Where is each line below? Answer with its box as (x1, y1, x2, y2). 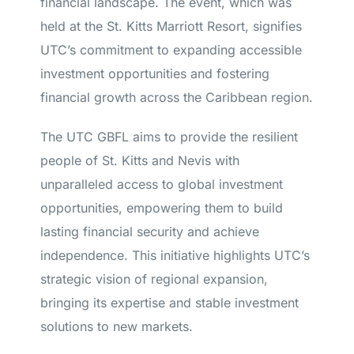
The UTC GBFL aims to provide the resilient (40, 129, 299, 145)
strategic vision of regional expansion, (40, 271, 269, 287)
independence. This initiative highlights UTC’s (40, 247, 311, 263)
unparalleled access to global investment (40, 176, 284, 192)
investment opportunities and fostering (40, 66, 270, 81)
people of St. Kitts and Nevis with (40, 153, 240, 168)
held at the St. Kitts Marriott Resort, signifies (40, 18, 303, 34)
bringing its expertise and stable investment (40, 295, 299, 311)
